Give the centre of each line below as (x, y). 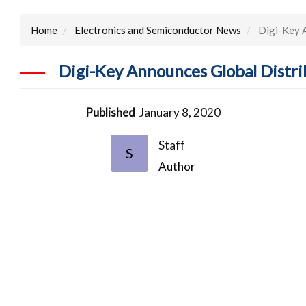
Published (111, 112)
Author (177, 166)
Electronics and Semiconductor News (158, 30)
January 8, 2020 (180, 112)
